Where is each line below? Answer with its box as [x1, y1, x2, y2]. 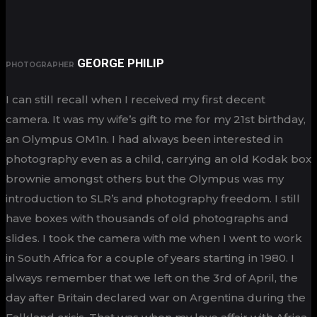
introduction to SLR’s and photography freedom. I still [6, 192, 300, 205]
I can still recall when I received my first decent [6, 93, 265, 106]
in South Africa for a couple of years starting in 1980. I [6, 251, 294, 265]
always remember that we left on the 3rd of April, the [6, 271, 298, 284]
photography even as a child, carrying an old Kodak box [6, 152, 311, 166]
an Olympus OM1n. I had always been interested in [6, 132, 283, 146]
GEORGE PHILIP [74, 56, 164, 70]
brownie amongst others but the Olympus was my [6, 172, 284, 185]
